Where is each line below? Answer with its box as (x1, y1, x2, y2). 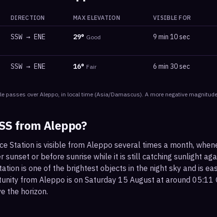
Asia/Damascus (96, 91, 140, 98)
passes (6, 91, 26, 98)
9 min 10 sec (153, 32, 190, 41)
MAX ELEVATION (73, 14, 120, 21)
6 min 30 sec (153, 62, 190, 71)
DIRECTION (11, 14, 45, 21)
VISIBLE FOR (153, 14, 191, 21)
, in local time (58, 91, 93, 98)
